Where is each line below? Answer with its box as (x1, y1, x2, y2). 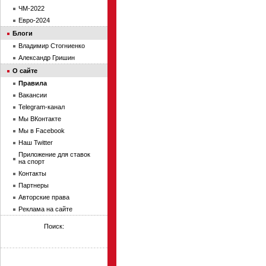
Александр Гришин (18, 54, 75, 61)
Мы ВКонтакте (18, 115, 61, 122)
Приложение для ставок (18, 151, 90, 158)
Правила (18, 80, 47, 87)
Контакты (18, 170, 46, 177)
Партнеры (18, 182, 49, 189)
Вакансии (18, 91, 47, 99)
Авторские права (18, 194, 69, 201)
